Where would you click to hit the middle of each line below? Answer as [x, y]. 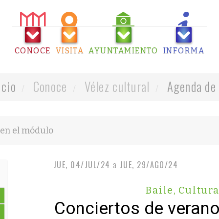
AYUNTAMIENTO [123, 51]
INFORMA [184, 51]
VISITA [70, 51]
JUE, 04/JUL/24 [82, 165]
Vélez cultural [116, 86]
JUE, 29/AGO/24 [149, 165]
